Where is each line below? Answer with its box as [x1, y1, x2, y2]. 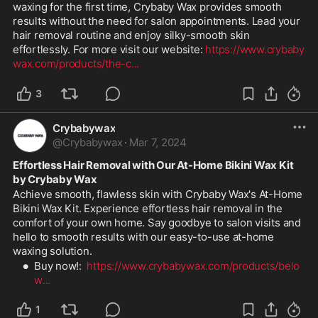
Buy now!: [34, 258, 87, 273]
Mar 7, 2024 [129, 135, 187, 149]
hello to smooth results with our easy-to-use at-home [13, 229, 275, 243]
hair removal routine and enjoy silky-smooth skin [13, 28, 250, 42]
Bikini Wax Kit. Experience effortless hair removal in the [13, 201, 283, 215]
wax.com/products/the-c [13, 56, 131, 70]
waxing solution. [13, 243, 92, 258]
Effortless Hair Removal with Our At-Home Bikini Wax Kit [13, 158, 294, 172]
